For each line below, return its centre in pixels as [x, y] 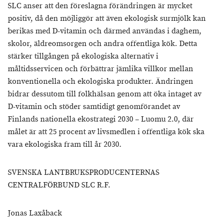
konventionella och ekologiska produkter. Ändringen [101, 82]
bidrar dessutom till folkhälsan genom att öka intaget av [105, 94]
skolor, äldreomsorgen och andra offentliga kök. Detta [102, 44]
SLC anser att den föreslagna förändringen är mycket [100, 6]
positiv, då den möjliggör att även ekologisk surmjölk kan [107, 19]
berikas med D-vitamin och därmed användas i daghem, [105, 31]
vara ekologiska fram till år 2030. [65, 145]
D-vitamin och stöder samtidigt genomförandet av [94, 107]
